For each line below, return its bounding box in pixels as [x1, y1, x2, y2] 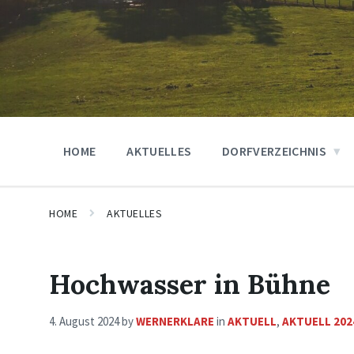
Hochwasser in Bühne [49, 267, 330, 301]
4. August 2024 [49, 314, 122, 329]
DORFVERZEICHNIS [222, 143, 326, 159]
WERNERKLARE [136, 314, 214, 329]
